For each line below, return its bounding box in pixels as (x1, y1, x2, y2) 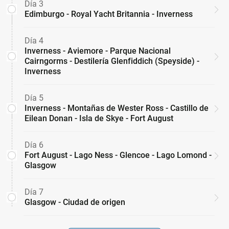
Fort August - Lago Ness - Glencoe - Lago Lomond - (25, 150, 212, 161)
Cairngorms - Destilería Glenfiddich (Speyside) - (25, 56, 199, 66)
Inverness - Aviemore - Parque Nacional (25, 46, 171, 56)
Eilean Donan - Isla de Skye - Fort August (25, 113, 173, 124)
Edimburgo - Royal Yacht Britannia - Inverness (25, 9, 193, 19)
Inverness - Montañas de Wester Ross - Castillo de (25, 103, 209, 113)
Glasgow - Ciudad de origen (25, 197, 125, 208)
